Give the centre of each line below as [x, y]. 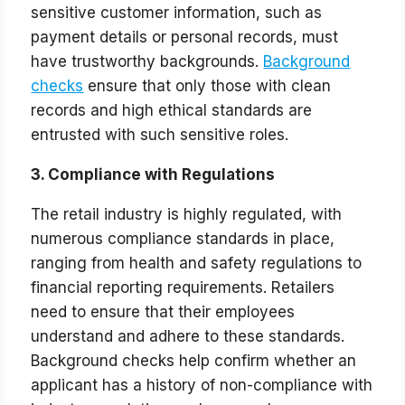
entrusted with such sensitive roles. [160, 135]
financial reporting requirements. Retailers [183, 288]
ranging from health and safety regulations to [197, 264]
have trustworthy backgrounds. [147, 62]
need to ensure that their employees [163, 312]
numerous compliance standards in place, [183, 239]
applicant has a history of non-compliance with [202, 386]
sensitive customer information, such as [177, 13]
